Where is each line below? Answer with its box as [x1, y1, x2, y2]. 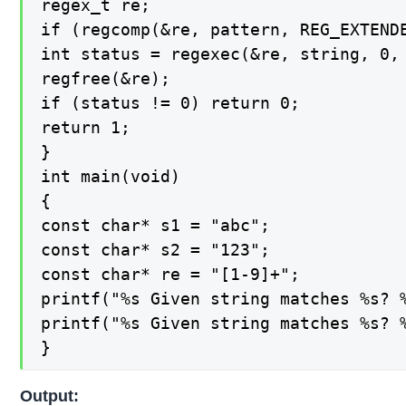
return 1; [41, 118, 131, 138]
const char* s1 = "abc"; [41, 216, 271, 236]
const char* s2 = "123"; [41, 240, 271, 260]
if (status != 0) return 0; [41, 93, 301, 113]
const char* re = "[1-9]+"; [41, 265, 301, 285]
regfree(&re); [41, 69, 171, 89]
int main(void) [41, 167, 181, 187]
